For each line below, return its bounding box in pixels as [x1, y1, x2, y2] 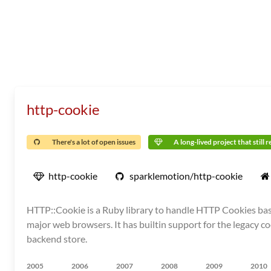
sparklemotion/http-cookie [129, 170, 243, 181]
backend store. [27, 233, 87, 244]
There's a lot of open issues [52, 137, 135, 146]
